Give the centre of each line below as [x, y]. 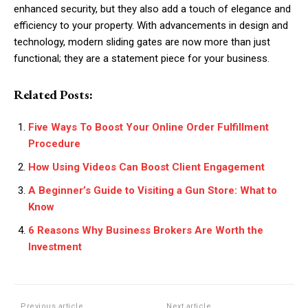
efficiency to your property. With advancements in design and [151, 26]
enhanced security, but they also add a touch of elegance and [152, 9]
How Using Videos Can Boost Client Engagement [146, 167]
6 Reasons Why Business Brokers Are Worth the [146, 231]
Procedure [54, 144]
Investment [55, 247]
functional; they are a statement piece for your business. [142, 59]
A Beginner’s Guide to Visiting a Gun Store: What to [153, 191]
